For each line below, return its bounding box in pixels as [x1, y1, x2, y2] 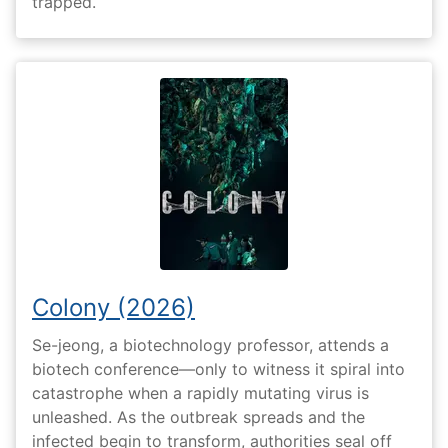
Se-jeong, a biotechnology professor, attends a [32, 334, 389, 355]
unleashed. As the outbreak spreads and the [32, 406, 365, 427]
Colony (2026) [32, 293, 195, 323]
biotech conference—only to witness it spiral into [32, 358, 405, 379]
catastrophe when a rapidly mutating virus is [32, 382, 369, 403]
